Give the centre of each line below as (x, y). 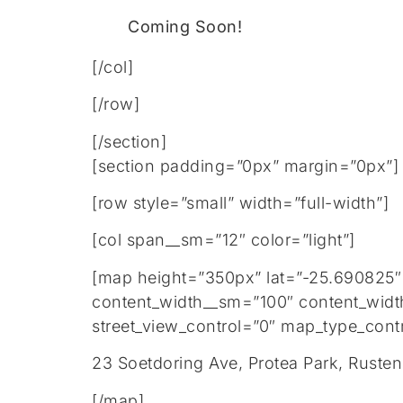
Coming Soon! (185, 26)
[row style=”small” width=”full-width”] (240, 202)
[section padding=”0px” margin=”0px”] (245, 166)
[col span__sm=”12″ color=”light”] (224, 240)
